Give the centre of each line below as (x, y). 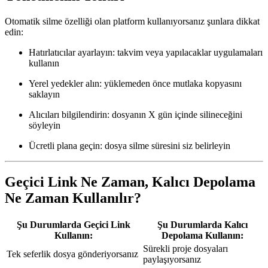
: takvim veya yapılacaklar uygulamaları (188, 52)
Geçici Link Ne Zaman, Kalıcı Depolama (130, 182)
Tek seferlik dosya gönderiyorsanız (72, 254)
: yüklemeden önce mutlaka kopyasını (170, 83)
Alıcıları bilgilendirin (68, 114)
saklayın (44, 94)
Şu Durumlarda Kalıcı (202, 225)
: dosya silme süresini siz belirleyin (165, 145)
